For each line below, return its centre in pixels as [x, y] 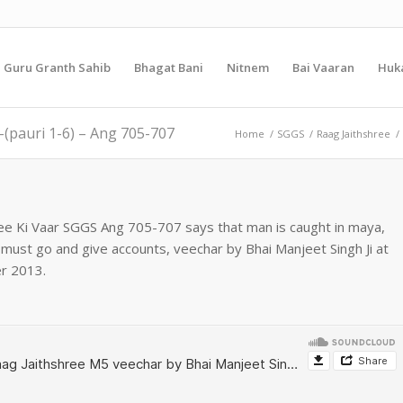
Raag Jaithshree [354, 134]
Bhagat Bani [169, 67]
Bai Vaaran [323, 67]
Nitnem [248, 67]
